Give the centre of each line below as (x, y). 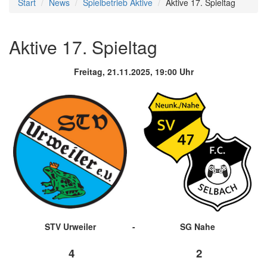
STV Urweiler (70, 226)
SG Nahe (197, 226)
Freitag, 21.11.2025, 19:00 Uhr (133, 71)
